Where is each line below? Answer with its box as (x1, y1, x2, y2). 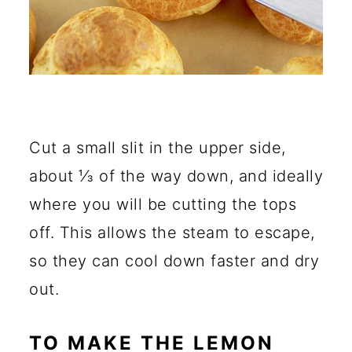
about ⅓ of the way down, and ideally (29, 167, 323, 186)
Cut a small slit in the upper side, (29, 138, 286, 158)
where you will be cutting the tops (29, 195, 296, 214)
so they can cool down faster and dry (29, 251, 319, 271)
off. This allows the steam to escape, (29, 223, 315, 243)
